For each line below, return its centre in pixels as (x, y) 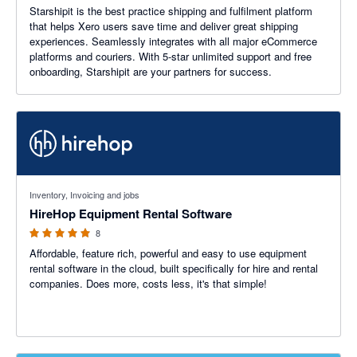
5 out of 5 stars (52, 183)
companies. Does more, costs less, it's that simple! (148, 283)
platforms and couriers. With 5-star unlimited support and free (171, 56)
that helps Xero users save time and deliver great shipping (164, 26)
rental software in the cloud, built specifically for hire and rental (174, 268)
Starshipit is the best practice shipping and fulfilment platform (171, 11)
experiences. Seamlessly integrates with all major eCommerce (173, 41)
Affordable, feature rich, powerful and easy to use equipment (168, 253)
